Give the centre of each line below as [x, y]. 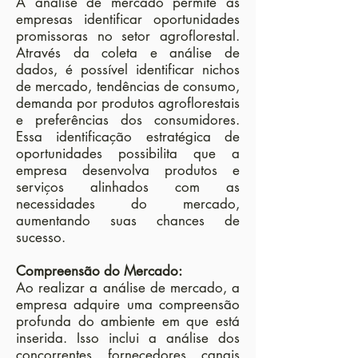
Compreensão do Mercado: [99, 271]
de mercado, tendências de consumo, [128, 86]
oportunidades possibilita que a [128, 153]
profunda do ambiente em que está [128, 321]
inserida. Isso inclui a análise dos [128, 338]
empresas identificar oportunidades [128, 19]
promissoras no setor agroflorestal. [128, 36]
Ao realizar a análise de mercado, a [128, 288]
